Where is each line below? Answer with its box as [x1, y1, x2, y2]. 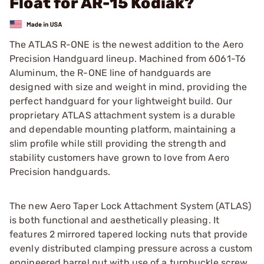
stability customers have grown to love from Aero [9, 151, 229, 163]
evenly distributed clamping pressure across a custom [9, 242, 253, 254]
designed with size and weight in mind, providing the [9, 81, 247, 93]
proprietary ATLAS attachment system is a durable [9, 109, 235, 121]
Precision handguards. [9, 166, 111, 177]
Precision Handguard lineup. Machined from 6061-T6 [9, 52, 246, 64]
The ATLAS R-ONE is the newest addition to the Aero [9, 38, 244, 50]
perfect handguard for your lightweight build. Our [9, 95, 232, 107]
